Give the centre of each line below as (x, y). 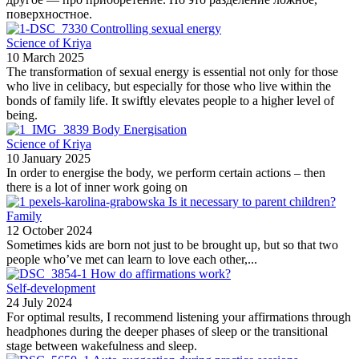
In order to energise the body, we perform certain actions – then (166, 172)
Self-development (51, 288)
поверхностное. (49, 14)
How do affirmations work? (161, 273)
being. (22, 115)
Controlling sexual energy (156, 28)
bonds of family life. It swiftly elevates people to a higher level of (170, 100)
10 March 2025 (45, 57)
